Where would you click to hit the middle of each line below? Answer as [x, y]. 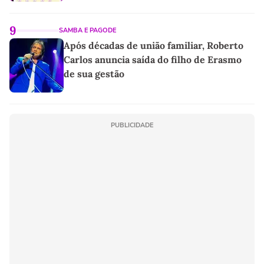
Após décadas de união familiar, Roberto [154, 46]
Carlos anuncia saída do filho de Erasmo [153, 60]
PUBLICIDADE [132, 126]
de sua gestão [94, 74]
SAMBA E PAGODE [88, 31]
